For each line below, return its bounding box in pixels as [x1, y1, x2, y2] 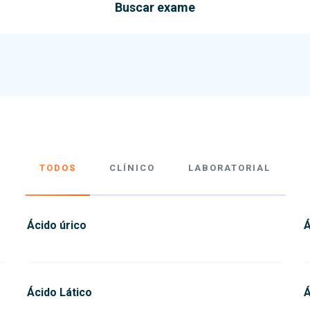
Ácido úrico [27, 219, 86, 232]
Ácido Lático [27, 286, 92, 299]
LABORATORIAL [188, 163, 271, 173]
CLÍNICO [109, 163, 155, 173]
